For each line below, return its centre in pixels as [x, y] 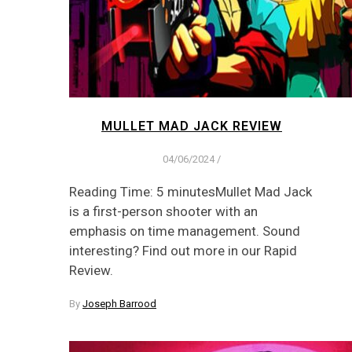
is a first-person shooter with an [163, 211]
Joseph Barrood [119, 303]
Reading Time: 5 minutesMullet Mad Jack [191, 191]
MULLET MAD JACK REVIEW [192, 126]
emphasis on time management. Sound [185, 231]
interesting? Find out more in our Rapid [183, 250]
